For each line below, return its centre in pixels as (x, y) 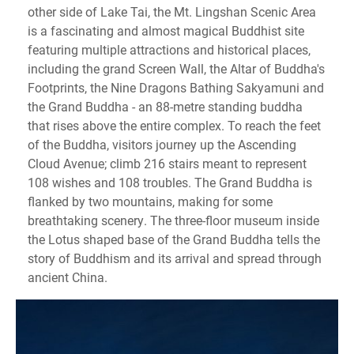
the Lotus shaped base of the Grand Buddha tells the (174, 239)
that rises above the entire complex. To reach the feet (174, 126)
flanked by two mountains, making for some (150, 201)
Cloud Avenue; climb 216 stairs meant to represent (167, 164)
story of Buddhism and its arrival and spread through (175, 258)
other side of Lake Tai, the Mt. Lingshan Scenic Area (172, 12)
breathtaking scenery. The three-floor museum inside (173, 220)
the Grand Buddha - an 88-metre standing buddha (165, 107)
